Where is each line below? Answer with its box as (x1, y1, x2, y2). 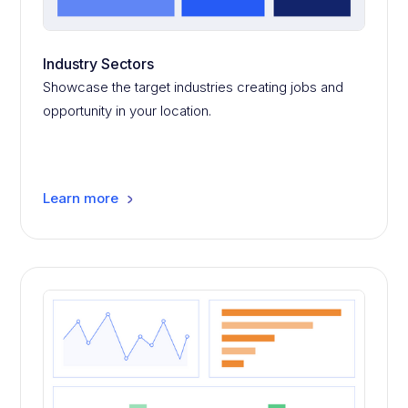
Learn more (43, 189, 119, 208)
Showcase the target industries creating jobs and (43, 78, 344, 97)
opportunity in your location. (43, 102, 212, 120)
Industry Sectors (43, 55, 155, 74)
